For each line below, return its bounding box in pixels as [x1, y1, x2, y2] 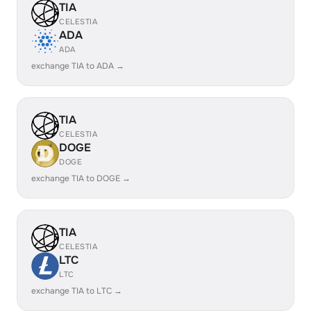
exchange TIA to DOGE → [31, 173, 131, 184]
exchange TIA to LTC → [31, 285, 122, 296]
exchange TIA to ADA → [31, 60, 124, 72]
